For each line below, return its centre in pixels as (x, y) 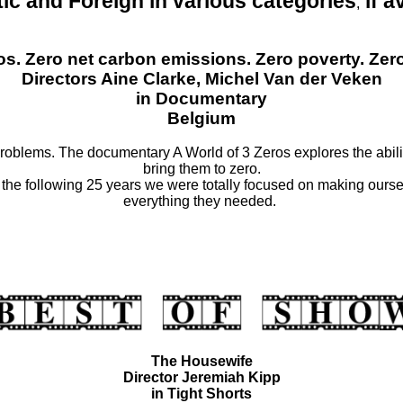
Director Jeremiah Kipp (201, 377)
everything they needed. (201, 201)
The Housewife (201, 361)
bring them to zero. (201, 168)
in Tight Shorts (201, 393)
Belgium (201, 118)
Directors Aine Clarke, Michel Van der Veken (201, 78)
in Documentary (201, 98)
